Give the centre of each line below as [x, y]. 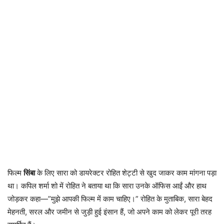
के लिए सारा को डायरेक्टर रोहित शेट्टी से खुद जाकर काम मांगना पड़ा [126, 172]
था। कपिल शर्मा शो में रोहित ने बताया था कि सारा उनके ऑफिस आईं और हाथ [107, 185]
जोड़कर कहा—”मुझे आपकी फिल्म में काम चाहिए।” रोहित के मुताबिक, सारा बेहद [110, 198]
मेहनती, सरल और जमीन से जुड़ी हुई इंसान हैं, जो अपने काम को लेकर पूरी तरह [109, 211]
